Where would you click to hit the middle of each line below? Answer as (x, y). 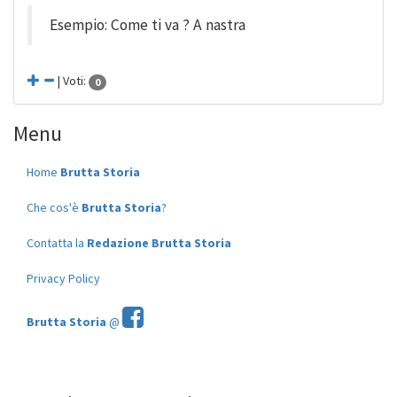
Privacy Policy (63, 278)
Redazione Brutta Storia (159, 242)
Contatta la (57, 242)
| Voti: (72, 81)
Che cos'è (54, 207)
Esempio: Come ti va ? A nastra (148, 25)
